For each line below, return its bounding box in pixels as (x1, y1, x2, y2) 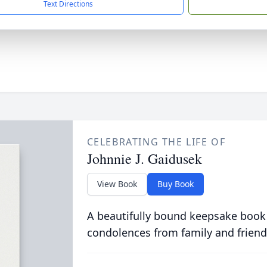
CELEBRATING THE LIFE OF (86, 135, 226, 148)
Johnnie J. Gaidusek (86, 149, 202, 168)
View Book (97, 178, 137, 190)
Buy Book (157, 178, 194, 190)
